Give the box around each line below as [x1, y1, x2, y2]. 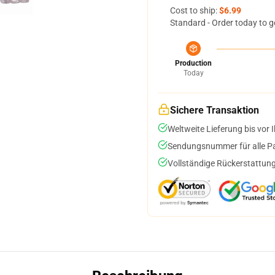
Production [175, 59, 212, 68]
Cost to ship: [170, 6, 219, 15]
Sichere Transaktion [170, 104, 259, 116]
